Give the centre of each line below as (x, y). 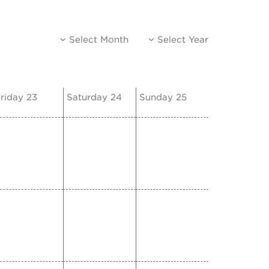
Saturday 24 (94, 98)
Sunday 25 (163, 98)
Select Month (97, 40)
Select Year (181, 40)
